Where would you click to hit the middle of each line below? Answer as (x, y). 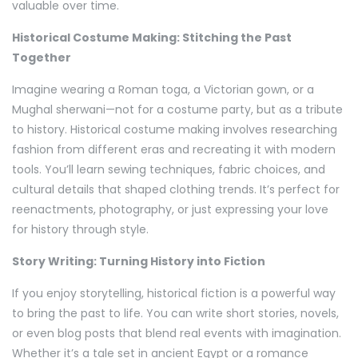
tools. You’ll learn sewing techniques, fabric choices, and (169, 170)
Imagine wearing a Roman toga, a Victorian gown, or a (163, 90)
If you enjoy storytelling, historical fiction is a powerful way (174, 294)
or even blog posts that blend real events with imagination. (177, 334)
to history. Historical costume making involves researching (175, 130)
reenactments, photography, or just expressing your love (170, 210)
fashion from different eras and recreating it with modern (174, 150)
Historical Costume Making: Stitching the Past (152, 38)
